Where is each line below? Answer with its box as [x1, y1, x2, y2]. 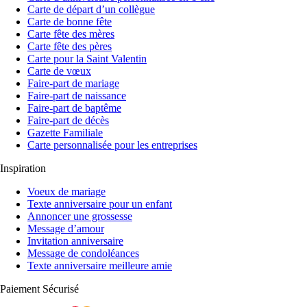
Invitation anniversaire [27, 234, 123, 247]
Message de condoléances [27, 247, 139, 259]
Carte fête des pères [27, 40, 112, 52]
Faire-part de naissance [27, 89, 126, 101]
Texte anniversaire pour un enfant [27, 197, 172, 210]
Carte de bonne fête [27, 15, 112, 27]
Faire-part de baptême [27, 101, 121, 114]
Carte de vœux [27, 64, 91, 77]
